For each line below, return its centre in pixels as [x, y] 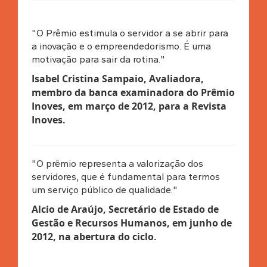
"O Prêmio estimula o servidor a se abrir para [130, 33]
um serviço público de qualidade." [104, 190]
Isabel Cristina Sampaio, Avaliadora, [117, 78]
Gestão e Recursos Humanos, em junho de [131, 223]
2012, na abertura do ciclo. [94, 236]
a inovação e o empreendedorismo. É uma [121, 46]
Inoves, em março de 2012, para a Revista [129, 106]
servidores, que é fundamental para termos [125, 176]
